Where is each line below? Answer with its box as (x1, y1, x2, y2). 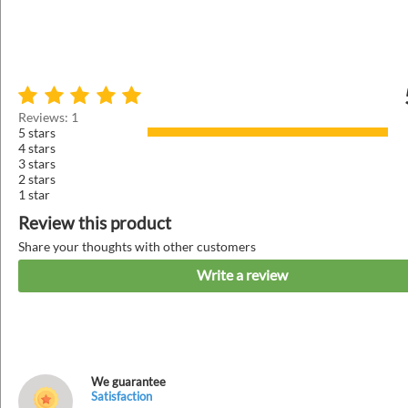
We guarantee (91, 373, 166, 389)
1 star (18, 186, 50, 202)
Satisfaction (91, 388, 152, 403)
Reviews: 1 (18, 108, 78, 125)
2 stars (18, 170, 56, 187)
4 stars (18, 139, 56, 156)
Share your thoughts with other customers (18, 238, 256, 254)
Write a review (196, 265, 288, 283)
